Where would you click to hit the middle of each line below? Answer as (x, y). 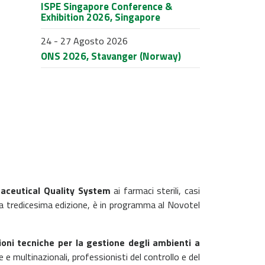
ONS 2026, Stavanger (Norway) (111, 56)
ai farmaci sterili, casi (155, 190)
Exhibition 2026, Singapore (100, 17)
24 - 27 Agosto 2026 (84, 41)
